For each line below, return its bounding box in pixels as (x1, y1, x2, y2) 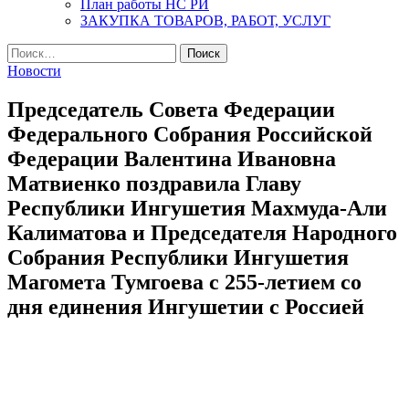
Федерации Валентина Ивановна (7, 146, 336, 171)
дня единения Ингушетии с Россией (7, 294, 364, 319)
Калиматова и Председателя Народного (7, 220, 397, 245)
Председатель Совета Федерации (7, 97, 335, 121)
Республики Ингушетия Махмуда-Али (7, 195, 387, 220)
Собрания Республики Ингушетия (7, 245, 349, 269)
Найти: (6, 43, 50, 58)
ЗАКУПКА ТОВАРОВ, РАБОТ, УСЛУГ (80, 13, 330, 28)
